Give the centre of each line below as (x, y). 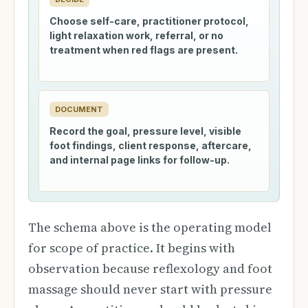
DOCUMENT (79, 109)
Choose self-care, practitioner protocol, (149, 21)
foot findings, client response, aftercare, (151, 145)
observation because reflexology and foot (150, 268)
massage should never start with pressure (150, 289)
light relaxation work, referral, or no (136, 35)
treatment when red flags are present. (144, 50)
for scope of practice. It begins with (132, 248)
